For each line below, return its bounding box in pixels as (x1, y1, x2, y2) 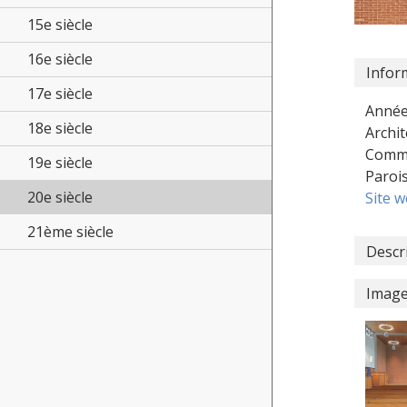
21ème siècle (27, 222, 114, 242)
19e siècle (27, 153, 93, 173)
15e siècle (27, 15, 93, 35)
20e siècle (27, 187, 93, 207)
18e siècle (27, 118, 93, 138)
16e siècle (27, 49, 93, 69)
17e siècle (27, 84, 93, 104)
